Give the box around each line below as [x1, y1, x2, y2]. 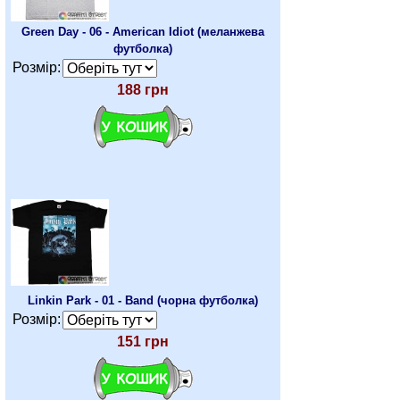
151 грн [117, 334, 169, 349]
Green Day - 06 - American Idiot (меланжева [21, 25, 264, 38]
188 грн [117, 82, 169, 97]
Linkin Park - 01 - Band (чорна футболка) [28, 294, 258, 307]
